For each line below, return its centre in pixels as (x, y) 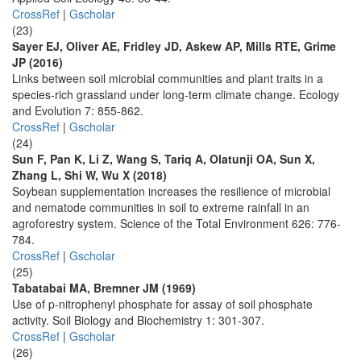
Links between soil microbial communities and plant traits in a (168, 78)
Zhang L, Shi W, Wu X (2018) (89, 175)
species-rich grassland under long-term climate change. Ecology (176, 94)
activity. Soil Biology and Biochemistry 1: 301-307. (138, 320)
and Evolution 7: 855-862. (78, 110)
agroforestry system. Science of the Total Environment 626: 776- (176, 223)
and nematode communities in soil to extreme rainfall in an (161, 207)
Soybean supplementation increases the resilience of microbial (171, 191)
